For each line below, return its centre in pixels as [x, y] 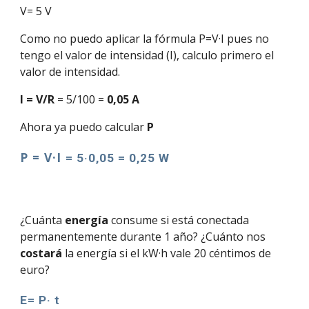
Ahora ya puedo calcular [84, 127]
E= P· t [40, 300]
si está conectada [204, 220]
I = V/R [38, 99]
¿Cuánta [43, 220]
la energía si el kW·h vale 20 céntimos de [167, 253]
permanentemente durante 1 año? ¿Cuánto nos [143, 236]
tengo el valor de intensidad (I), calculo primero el [147, 55]
